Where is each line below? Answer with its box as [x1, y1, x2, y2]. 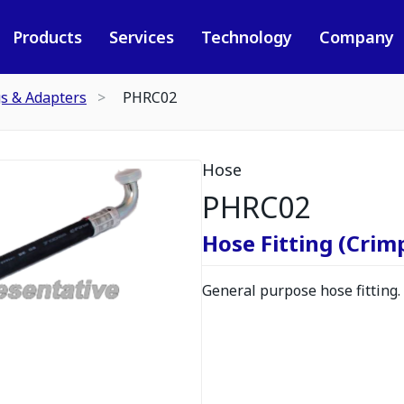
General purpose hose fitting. [202, 280, 400, 300]
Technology [200, 26, 292, 48]
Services [108, 26, 174, 48]
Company [318, 26, 394, 48]
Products [12, 26, 82, 48]
